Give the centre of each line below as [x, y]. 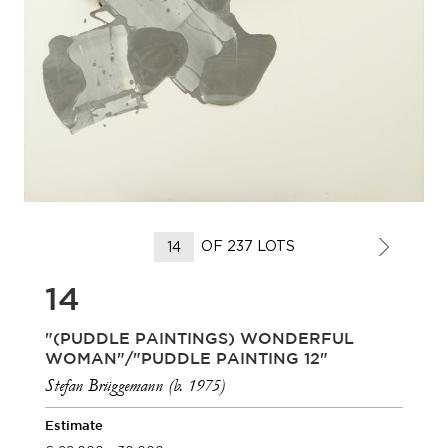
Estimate [74, 426]
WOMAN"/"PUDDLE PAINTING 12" [186, 359]
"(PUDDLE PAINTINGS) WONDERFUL [199, 339]
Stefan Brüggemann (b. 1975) [135, 385]
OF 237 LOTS [247, 245]
